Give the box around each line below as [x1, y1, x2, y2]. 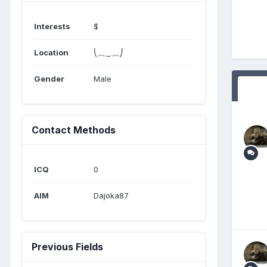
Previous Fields [32, 241, 103, 253]
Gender [34, 74, 64, 83]
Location [34, 48, 69, 57]
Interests [34, 21, 70, 31]
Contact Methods [32, 124, 116, 136]
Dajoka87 [94, 191, 129, 200]
